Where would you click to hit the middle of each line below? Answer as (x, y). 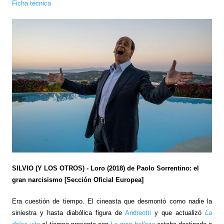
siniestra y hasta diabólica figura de (68, 213)
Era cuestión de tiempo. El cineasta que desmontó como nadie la (112, 201)
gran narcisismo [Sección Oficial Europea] (77, 180)
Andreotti (138, 213)
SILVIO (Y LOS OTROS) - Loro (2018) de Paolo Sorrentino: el (105, 168)
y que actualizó (178, 213)
